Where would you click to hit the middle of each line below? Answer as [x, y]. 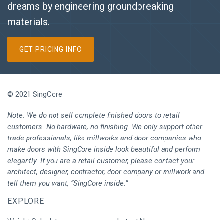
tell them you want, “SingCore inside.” [68, 183]
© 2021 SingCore [35, 95]
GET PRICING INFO [51, 49]
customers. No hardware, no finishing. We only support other [105, 127]
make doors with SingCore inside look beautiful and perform [104, 150]
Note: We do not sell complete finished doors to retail [94, 116]
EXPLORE [26, 201]
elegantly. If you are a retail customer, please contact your [101, 161]
